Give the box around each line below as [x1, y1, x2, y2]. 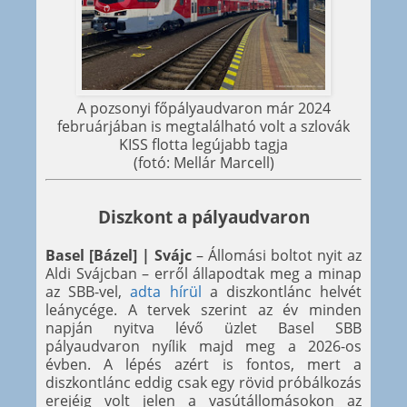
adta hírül [130, 281, 202, 302]
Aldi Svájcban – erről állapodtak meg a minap [45, 263, 362, 283]
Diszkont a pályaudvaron [97, 204, 310, 228]
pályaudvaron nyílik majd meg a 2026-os [45, 335, 362, 356]
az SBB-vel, [45, 281, 131, 302]
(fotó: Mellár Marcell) [133, 153, 274, 174]
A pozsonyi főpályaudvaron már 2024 [76, 98, 331, 119]
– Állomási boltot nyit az [192, 244, 362, 265]
